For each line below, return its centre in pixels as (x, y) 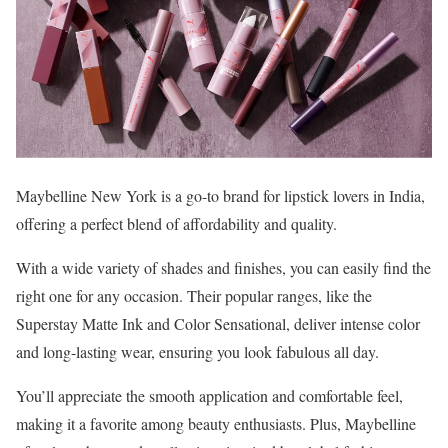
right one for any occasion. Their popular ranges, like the (194, 295)
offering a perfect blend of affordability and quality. (176, 223)
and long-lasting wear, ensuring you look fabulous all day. (197, 351)
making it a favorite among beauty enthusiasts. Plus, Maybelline (216, 423)
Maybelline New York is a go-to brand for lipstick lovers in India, (220, 195)
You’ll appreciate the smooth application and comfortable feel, (209, 395)
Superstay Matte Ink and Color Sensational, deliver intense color (218, 323)
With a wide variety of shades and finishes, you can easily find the (223, 267)
